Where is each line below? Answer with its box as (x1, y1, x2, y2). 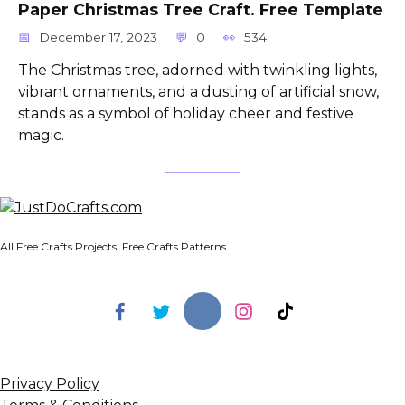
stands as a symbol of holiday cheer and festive (18, 104, 353, 122)
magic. (18, 126, 64, 144)
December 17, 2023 (39, 29, 158, 44)
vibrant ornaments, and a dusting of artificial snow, (18, 82, 379, 100)
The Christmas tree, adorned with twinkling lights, (18, 61, 377, 79)
